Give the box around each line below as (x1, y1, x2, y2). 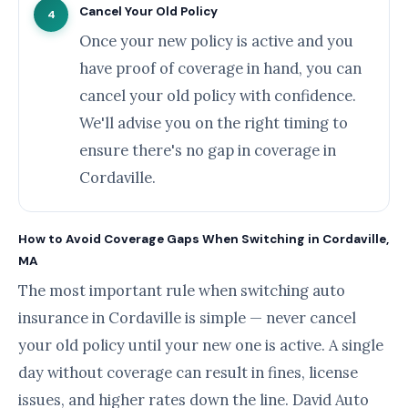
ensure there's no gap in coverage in (79, 140, 336, 160)
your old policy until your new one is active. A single (18, 335, 383, 355)
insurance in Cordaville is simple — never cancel (18, 308, 356, 328)
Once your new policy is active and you (79, 31, 353, 51)
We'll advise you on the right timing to (79, 113, 348, 133)
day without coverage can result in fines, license (18, 362, 358, 382)
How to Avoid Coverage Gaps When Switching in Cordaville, (18, 231, 389, 247)
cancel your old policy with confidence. (79, 86, 356, 106)
